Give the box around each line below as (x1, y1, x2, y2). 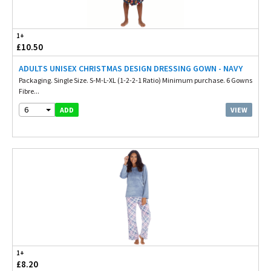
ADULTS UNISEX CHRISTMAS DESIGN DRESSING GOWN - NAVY (19, 63, 243, 74)
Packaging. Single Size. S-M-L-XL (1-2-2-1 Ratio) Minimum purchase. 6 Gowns (19, 76, 252, 85)
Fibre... (19, 87, 39, 96)
